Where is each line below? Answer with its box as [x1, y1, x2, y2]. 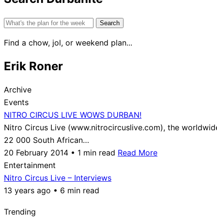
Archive [4, 84, 31, 94]
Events [4, 97, 29, 107]
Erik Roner [4, 59, 63, 73]
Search [3, 16, 29, 27]
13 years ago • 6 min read [4, 185, 99, 195]
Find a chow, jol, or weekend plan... [4, 37, 132, 47]
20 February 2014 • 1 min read [4, 147, 115, 157]
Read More [118, 147, 157, 157]
